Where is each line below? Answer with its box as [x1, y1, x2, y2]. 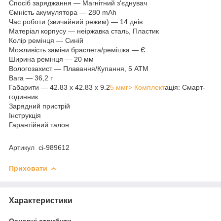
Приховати [9, 164, 47, 172]
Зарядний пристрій [9, 102, 70, 110]
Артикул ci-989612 [9, 143, 70, 151]
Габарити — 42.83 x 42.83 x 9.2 [9, 83, 110, 91]
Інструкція [9, 111, 41, 119]
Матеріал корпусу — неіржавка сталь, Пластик [9, 27, 159, 35]
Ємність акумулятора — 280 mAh [9, 8, 116, 16]
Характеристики [9, 196, 73, 205]
